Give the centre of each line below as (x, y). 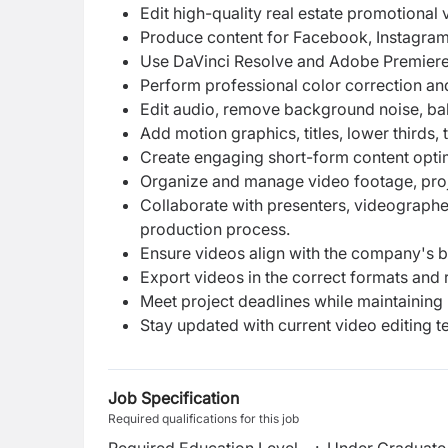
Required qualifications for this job (203, 418)
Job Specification (173, 398)
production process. (215, 229)
